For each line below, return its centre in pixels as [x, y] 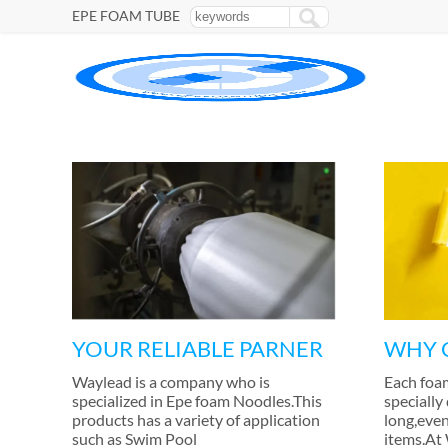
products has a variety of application [196, 420]
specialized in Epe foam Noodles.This [197, 401]
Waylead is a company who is [171, 382]
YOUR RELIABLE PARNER [197, 349]
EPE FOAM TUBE [126, 15]
